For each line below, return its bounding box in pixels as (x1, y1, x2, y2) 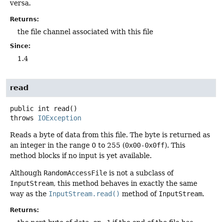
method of (120, 189, 159, 198)
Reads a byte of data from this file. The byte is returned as (10, 130, 210, 139)
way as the (10, 189, 49, 198)
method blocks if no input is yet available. (10, 151, 152, 160)
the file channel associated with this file (17, 28, 153, 36)
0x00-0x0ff (125, 141, 165, 149)
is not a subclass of (107, 168, 173, 177)
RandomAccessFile (44, 168, 107, 177)
